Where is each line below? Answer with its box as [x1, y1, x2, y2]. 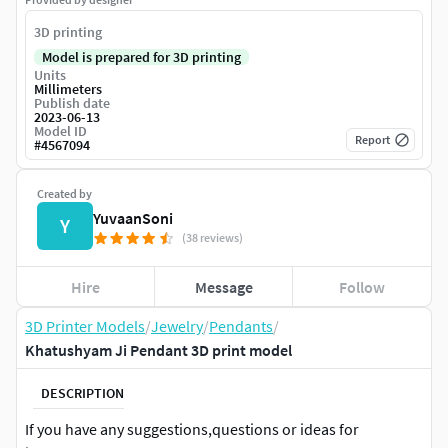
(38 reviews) [182, 230, 243, 246]
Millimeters [34, 80, 102, 99]
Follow [339, 276, 386, 297]
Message [194, 276, 253, 297]
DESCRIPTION [41, 383, 124, 402]
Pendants [209, 316, 273, 337]
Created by [37, 186, 92, 202]
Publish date [34, 94, 110, 113]
